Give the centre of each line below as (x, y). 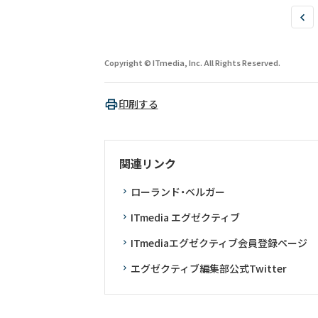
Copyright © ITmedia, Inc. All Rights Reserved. (192, 62)
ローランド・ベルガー (177, 192)
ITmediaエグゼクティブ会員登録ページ (219, 243)
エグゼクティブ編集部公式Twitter (208, 268)
